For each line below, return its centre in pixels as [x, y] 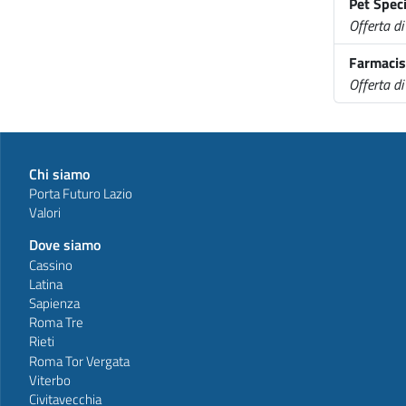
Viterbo [50, 380]
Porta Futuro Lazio [81, 194]
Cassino [51, 265]
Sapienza [54, 303]
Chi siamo [59, 174]
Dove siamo [65, 245]
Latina [46, 284]
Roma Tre [56, 323]
